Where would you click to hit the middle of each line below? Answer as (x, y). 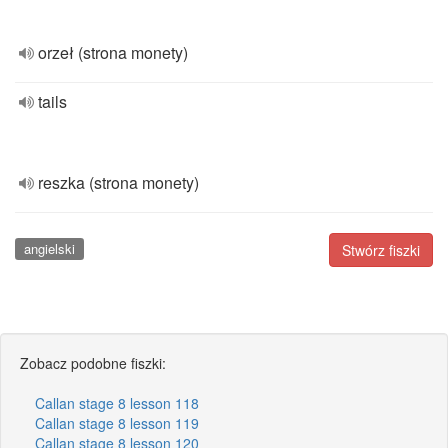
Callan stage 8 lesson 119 (117, 422)
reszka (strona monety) (118, 182)
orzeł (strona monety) (113, 52)
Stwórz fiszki (381, 250)
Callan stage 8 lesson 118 (117, 402)
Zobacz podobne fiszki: (93, 362)
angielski (49, 248)
